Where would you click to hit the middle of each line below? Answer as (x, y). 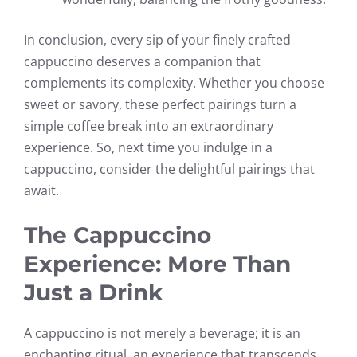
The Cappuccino (118, 235)
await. (41, 190)
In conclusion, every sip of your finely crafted (157, 39)
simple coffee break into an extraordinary (149, 126)
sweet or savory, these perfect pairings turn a (160, 104)
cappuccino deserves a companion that (142, 61)
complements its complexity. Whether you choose (174, 82)
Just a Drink (93, 292)
